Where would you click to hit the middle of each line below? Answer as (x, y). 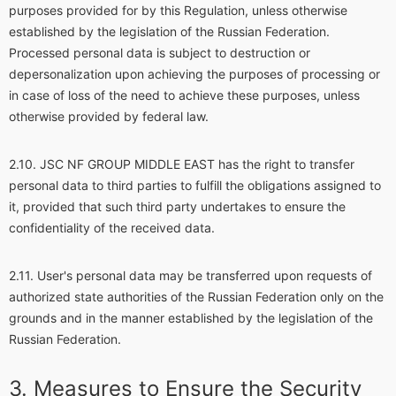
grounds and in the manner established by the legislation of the (191, 318)
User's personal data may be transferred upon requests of (205, 275)
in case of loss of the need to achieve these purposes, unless (184, 95)
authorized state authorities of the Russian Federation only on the (196, 297)
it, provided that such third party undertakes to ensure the (177, 206)
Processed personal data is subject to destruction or (160, 53)
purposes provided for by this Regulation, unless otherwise (178, 10)
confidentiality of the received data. (112, 228)
